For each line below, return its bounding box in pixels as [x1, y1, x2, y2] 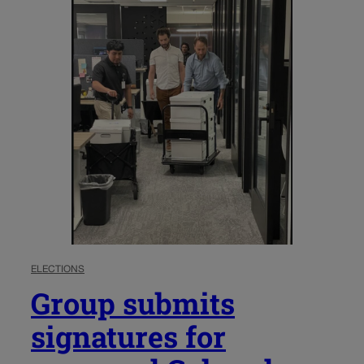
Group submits [31, 283, 235, 323]
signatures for [31, 316, 226, 356]
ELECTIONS [31, 264, 84, 274]
